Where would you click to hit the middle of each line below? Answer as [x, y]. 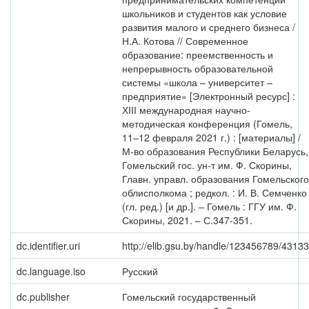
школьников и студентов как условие [205, 13]
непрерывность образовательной [198, 68]
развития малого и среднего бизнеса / [209, 27]
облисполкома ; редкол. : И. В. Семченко [215, 192]
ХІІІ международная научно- [186, 110]
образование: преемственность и [198, 54]
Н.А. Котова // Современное [185, 41]
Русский [140, 271]
